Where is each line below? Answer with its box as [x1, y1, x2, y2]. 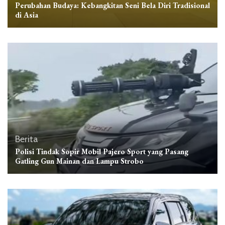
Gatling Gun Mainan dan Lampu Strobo [15, 156, 144, 166]
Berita [15, 133, 38, 145]
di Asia [15, 10, 38, 20]
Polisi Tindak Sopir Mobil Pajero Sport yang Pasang [15, 146, 188, 156]
